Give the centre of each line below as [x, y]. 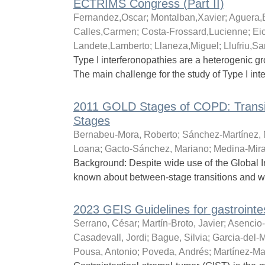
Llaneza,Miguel [186, 46]
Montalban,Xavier [188, 17]
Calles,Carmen [105, 32]
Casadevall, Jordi [110, 237]
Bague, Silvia [179, 237]
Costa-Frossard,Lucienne [194, 32]
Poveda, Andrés [175, 252]
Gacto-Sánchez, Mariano [156, 149]
